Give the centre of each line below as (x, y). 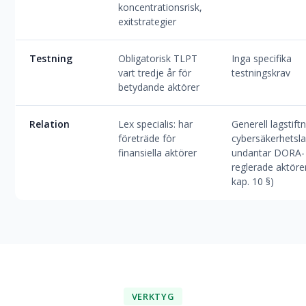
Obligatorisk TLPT (158, 58)
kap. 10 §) (253, 181)
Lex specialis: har (156, 124)
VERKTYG (153, 296)
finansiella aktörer (158, 153)
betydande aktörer (159, 87)
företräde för (147, 138)
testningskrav (261, 73)
